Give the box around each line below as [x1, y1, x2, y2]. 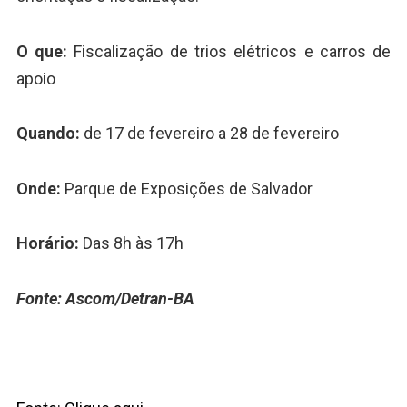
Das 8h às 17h [78, 233, 184, 253]
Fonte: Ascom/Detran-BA [15, 288, 194, 308]
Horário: [15, 233, 79, 253]
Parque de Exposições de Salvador [64, 178, 313, 198]
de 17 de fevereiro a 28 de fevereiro [83, 124, 339, 144]
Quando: [15, 124, 84, 144]
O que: [15, 41, 68, 61]
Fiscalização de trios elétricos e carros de [67, 41, 392, 61]
